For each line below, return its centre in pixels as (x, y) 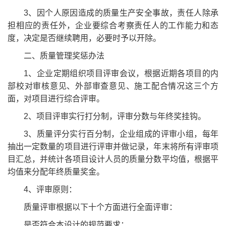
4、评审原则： (50, 189)
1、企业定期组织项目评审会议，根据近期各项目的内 (121, 73)
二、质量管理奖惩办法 (64, 55)
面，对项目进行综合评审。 (56, 98)
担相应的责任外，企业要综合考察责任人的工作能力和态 (113, 25)
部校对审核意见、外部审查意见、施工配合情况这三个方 (113, 86)
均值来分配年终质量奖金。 (56, 172)
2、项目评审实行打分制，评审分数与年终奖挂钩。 (115, 116)
